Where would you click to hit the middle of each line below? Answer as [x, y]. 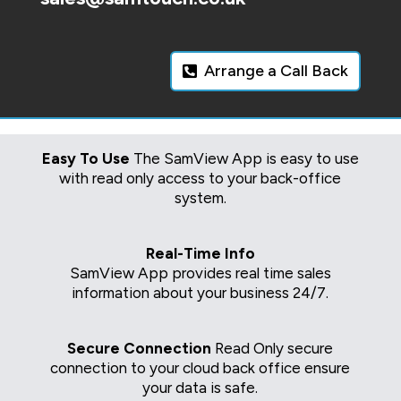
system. [200, 197]
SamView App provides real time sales [200, 273]
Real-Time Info [200, 253]
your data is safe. [200, 387]
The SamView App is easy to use [246, 158]
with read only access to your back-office [200, 178]
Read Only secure [274, 348]
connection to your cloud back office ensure [200, 367]
